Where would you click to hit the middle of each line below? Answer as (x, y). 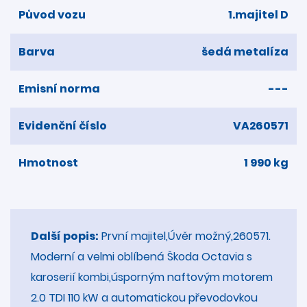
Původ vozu (52, 14)
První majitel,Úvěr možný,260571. (185, 236)
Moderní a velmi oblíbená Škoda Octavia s (142, 256)
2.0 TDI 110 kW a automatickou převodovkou (144, 297)
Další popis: (65, 236)
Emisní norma (59, 88)
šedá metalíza (245, 51)
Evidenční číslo (63, 125)
